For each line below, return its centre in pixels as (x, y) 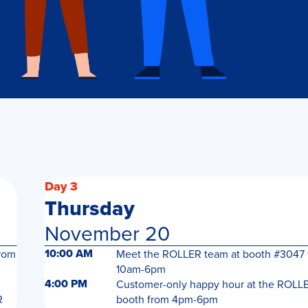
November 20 (107, 233)
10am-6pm (141, 269)
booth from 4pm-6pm (167, 299)
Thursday (89, 208)
